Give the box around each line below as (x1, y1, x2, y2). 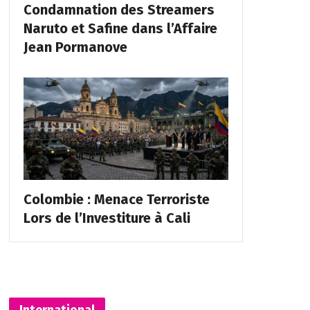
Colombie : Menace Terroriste (23, 190, 210, 208)
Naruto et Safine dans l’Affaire (23, 19, 217, 37)
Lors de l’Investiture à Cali (23, 209, 190, 226)
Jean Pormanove (23, 38, 127, 55)
